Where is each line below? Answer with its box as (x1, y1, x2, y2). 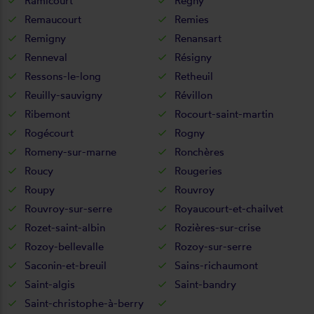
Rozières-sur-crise (175, 220, 261, 234)
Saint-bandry (175, 277, 236, 291)
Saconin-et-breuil (25, 258, 107, 272)
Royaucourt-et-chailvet (175, 201, 283, 215)
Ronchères (175, 144, 224, 158)
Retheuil (175, 69, 213, 83)
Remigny (25, 31, 66, 45)
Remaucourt (25, 12, 81, 26)
